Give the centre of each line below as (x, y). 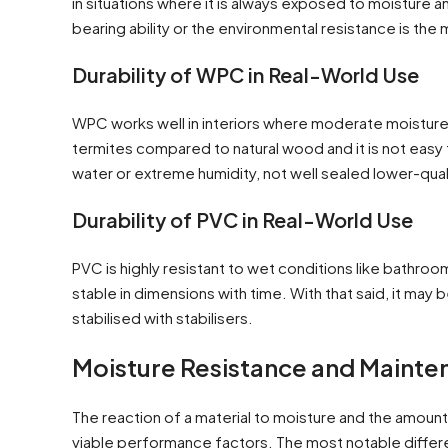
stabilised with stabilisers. (162, 317)
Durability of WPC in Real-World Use (245, 74)
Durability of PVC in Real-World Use (242, 219)
